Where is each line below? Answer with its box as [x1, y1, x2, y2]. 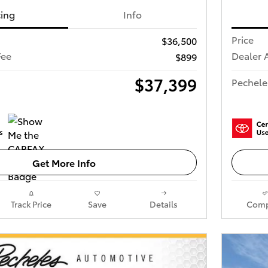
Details [150, 197, 178, 210]
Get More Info [32, 156, 96, 169]
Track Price [10, 197, 51, 210]
